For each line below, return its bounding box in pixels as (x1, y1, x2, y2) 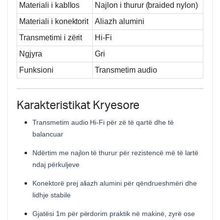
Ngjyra (19, 50, 42, 58)
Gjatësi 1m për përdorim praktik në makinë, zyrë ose (32, 210, 195, 218)
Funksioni (19, 66, 54, 74)
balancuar (32, 130, 63, 138)
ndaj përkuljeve (32, 161, 80, 168)
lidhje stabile (32, 191, 71, 199)
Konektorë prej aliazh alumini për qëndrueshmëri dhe (32, 179, 197, 187)
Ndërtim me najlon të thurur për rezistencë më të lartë (32, 149, 199, 157)
